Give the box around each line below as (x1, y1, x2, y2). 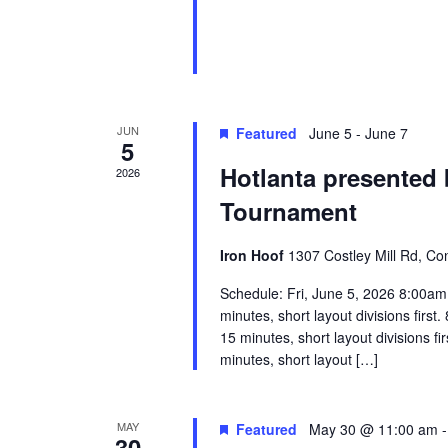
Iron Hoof (219, 244, 288, 265)
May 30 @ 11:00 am (308, 418, 438, 439)
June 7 (364, 122, 408, 143)
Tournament (219, 193, 357, 228)
